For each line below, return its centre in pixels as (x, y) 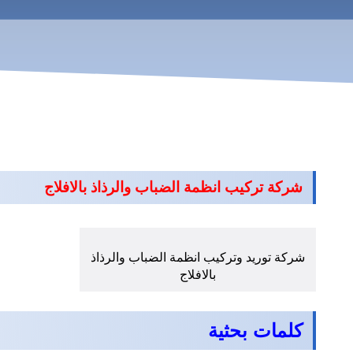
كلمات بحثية (255, 331)
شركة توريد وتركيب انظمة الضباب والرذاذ (197, 258)
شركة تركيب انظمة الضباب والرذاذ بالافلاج (169, 188)
